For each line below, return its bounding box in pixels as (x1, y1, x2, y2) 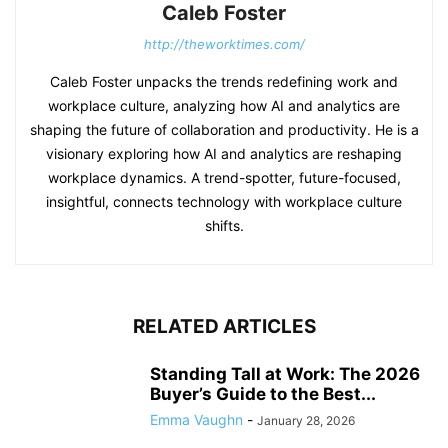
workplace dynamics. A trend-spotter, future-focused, (47, 169, 401, 187)
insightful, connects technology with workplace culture (46, 193, 402, 211)
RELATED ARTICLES (132, 315, 316, 339)
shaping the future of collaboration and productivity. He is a (29, 121, 419, 139)
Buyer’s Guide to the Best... (150, 384, 376, 405)
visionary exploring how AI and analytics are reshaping (46, 145, 402, 163)
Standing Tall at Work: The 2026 (150, 364, 420, 385)
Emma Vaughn (150, 411, 243, 429)
